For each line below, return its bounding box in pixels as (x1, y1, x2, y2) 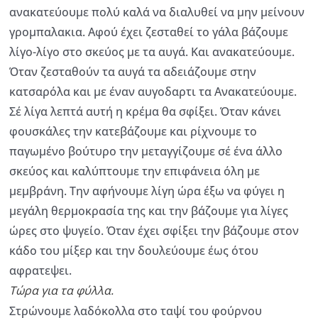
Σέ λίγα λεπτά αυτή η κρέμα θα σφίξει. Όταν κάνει (9, 103, 281, 119)
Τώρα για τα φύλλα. (9, 282, 114, 298)
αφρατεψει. (9, 262, 72, 278)
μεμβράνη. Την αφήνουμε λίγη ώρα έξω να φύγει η (9, 182, 285, 199)
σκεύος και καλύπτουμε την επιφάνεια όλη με (9, 163, 260, 179)
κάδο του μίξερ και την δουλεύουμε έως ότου (9, 242, 258, 258)
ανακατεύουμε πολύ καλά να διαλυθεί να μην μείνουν (9, 4, 305, 20)
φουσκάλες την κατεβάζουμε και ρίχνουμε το (9, 123, 257, 139)
